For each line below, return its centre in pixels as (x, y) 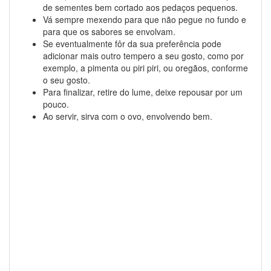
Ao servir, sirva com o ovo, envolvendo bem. (128, 116)
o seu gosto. (67, 80)
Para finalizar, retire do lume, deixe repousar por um (143, 92)
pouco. (56, 104)
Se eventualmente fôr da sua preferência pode (132, 44)
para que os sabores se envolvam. (109, 31)
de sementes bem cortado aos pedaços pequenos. (140, 7)
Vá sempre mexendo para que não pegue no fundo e (145, 19)
